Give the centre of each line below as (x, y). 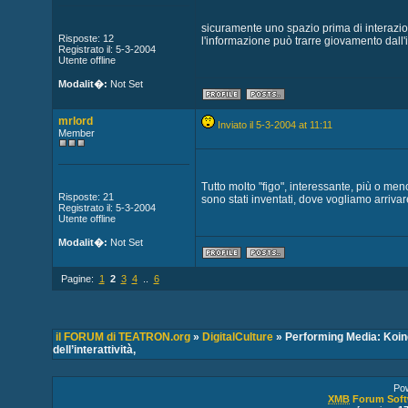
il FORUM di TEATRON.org (122, 337)
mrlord (75, 121)
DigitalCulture (237, 337)
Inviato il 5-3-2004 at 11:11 (275, 125)
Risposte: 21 (86, 197)
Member (76, 133)
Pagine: (78, 279)
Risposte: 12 (86, 38)
